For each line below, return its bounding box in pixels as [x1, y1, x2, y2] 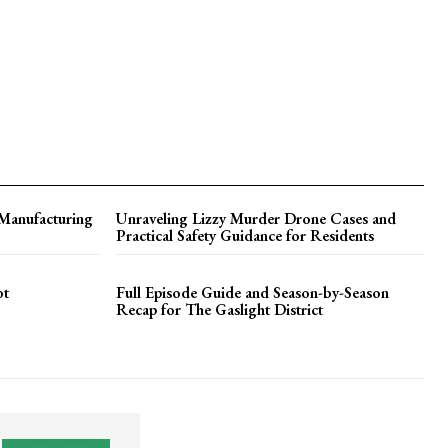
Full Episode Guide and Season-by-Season [115, 282, 389, 303]
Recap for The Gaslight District [115, 299, 323, 320]
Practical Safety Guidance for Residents [115, 225, 374, 246]
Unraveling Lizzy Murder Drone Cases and [115, 208, 396, 229]
